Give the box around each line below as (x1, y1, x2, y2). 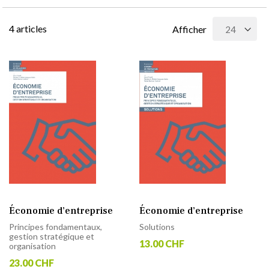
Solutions (139, 221, 175, 232)
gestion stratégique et (9, 231, 94, 241)
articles (14, 22, 47, 34)
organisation (9, 240, 56, 251)
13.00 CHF (139, 237, 185, 249)
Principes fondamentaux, (9, 221, 102, 232)
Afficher (172, 23, 207, 35)
